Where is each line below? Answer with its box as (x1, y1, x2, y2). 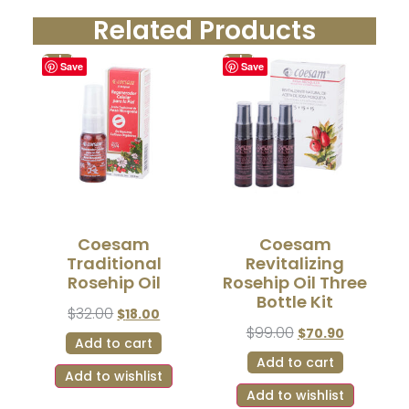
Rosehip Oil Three (223, 270, 368, 294)
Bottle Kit (257, 289, 334, 313)
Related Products (93, 13, 316, 49)
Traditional (66, 251, 162, 275)
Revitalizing (246, 251, 345, 275)
